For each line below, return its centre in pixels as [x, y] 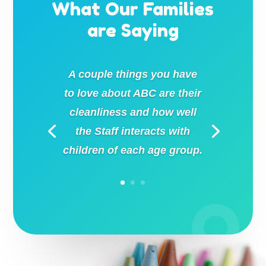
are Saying [133, 31]
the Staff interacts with [133, 132]
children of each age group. [133, 151]
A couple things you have [133, 75]
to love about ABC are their [133, 94]
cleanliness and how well [133, 113]
